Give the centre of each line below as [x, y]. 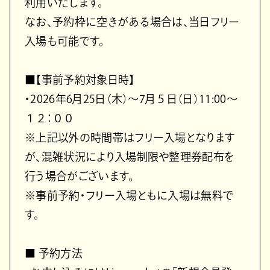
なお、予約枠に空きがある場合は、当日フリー [132, 21]
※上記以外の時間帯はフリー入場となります [130, 137]
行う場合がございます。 [80, 176]
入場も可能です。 [65, 41]
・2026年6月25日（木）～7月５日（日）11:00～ [131, 99]
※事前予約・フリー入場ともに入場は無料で [129, 195]
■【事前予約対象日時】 [80, 79]
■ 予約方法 [54, 253]
